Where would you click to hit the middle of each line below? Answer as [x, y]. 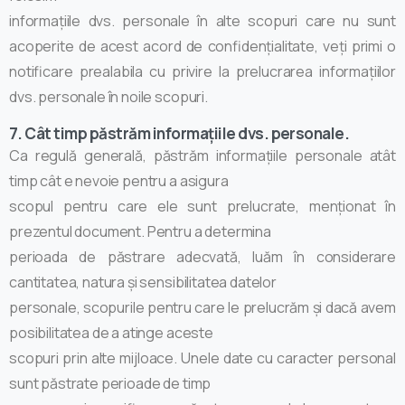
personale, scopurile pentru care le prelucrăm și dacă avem [202, 307]
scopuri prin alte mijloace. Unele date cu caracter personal [202, 358]
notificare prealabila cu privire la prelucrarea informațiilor [202, 71]
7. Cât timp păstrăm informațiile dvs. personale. [179, 133]
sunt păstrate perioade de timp [110, 383]
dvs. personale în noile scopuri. [108, 96]
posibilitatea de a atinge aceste [111, 332]
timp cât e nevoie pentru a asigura [119, 180]
